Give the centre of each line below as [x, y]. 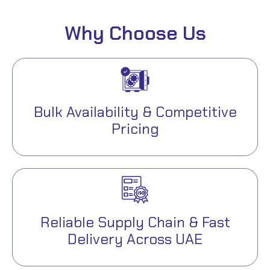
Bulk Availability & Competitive [135, 111]
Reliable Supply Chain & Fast [135, 222]
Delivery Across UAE [135, 239]
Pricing [135, 128]
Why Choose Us [135, 33]
